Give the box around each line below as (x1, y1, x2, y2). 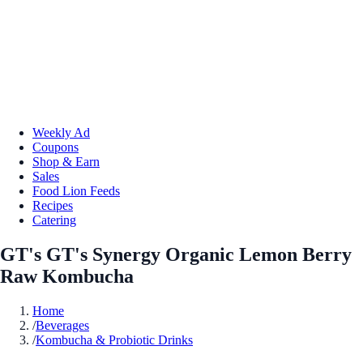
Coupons (32, 139, 79, 154)
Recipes (32, 198, 73, 212)
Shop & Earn (32, 154, 100, 169)
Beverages (36, 318, 89, 332)
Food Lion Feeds (32, 183, 120, 198)
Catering (32, 212, 76, 227)
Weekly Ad (32, 125, 90, 139)
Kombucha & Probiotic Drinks (36, 332, 193, 347)
